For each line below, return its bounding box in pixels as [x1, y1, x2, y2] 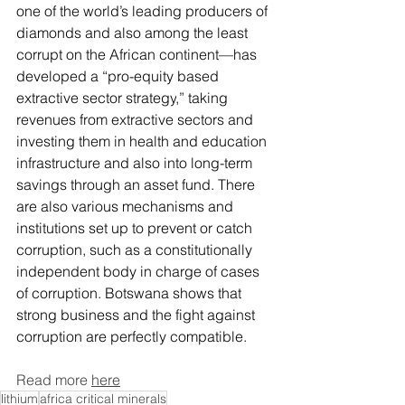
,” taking [176, 89, 231, 108]
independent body [16, 262, 137, 281]
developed [16, 67, 90, 86]
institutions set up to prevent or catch [16, 219, 256, 238]
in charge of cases [137, 262, 263, 281]
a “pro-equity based [90, 67, 222, 86]
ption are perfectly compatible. [50, 327, 250, 346]
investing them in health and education [16, 132, 270, 151]
